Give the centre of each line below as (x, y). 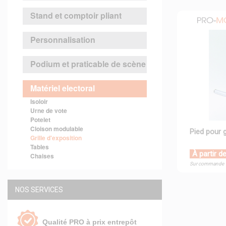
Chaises (42, 156)
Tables (40, 147)
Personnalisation (63, 40)
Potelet (40, 120)
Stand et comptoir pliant (76, 15)
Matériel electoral (63, 88)
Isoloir (39, 101)
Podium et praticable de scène (88, 64)
